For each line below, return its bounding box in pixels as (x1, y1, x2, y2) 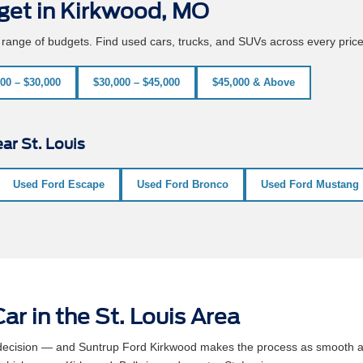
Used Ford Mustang (261, 177, 359, 190)
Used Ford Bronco (137, 177, 228, 190)
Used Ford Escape (13, 177, 105, 190)
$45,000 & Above (212, 75, 295, 88)
